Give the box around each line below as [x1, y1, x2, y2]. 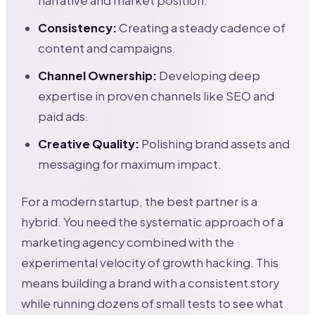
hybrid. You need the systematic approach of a [21, 214, 284, 229]
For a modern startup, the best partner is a [21, 194, 258, 209]
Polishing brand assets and [139, 136, 290, 151]
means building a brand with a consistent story [21, 276, 280, 290]
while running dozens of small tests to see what [21, 296, 284, 311]
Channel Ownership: [38, 68, 157, 83]
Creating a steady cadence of [117, 20, 286, 35]
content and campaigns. [38, 41, 176, 56]
